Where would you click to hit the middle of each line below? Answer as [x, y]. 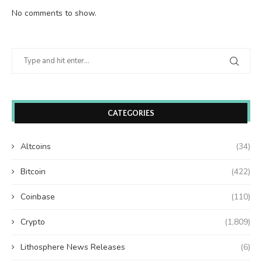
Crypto [33, 222]
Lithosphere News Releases [73, 247]
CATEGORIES [131, 113]
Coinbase [38, 196]
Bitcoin [33, 171]
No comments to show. [54, 13]
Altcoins [36, 146]
